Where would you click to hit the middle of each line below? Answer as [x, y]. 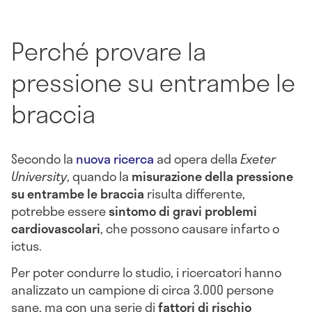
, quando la [99, 177]
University [39, 177]
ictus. [28, 246]
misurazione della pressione [212, 177]
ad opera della [197, 159]
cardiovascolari [56, 229]
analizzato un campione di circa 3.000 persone [142, 290]
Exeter [258, 159]
